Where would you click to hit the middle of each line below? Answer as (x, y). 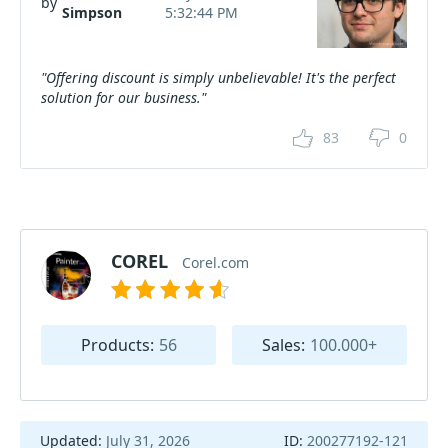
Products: (117, 344)
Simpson (92, 12)
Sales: (283, 344)
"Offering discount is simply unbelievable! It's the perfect (218, 77)
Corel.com (215, 262)
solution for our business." (123, 97)
